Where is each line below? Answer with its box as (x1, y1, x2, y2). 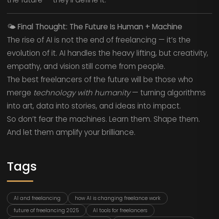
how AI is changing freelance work (75, 194, 161, 202)
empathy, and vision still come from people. (6, 61, 165, 72)
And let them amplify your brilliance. (6, 127, 135, 138)
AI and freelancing (14, 194, 61, 202)
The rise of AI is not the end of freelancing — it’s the (6, 35, 191, 45)
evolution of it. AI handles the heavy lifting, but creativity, (6, 48, 208, 59)
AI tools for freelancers (93, 206, 148, 214)
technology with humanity (33, 88, 130, 98)
